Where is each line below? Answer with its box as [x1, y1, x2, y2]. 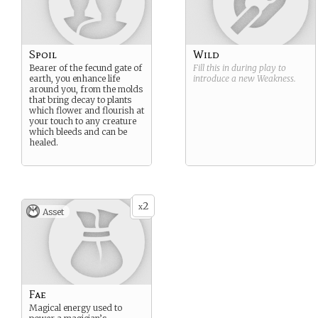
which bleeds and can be [29, 126, 127, 137]
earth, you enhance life [29, 73, 120, 84]
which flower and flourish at [29, 105, 144, 116]
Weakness [257, 73, 294, 84]
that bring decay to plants [29, 94, 131, 105]
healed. [29, 137, 58, 148]
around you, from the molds [29, 84, 143, 94]
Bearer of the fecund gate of [29, 62, 142, 73]
